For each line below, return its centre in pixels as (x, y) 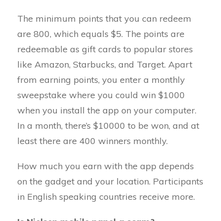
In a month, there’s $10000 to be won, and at (108, 126)
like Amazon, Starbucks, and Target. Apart (105, 64)
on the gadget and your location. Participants (110, 181)
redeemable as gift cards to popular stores (105, 49)
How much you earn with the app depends (106, 166)
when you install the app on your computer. (107, 110)
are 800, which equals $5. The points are (101, 34)
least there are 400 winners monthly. (92, 141)
